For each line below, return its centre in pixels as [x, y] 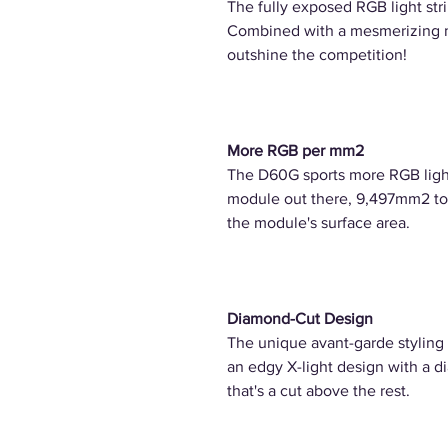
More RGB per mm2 [295, 150]
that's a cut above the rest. [318, 390]
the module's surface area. [320, 222]
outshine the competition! [317, 54]
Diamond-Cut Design [300, 318]
